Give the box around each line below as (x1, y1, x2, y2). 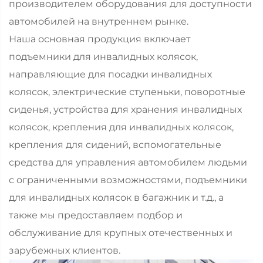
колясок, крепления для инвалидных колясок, (9, 122, 234, 133)
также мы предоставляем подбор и (9, 210, 183, 221)
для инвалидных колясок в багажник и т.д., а (9, 192, 224, 204)
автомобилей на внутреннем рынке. (9, 16, 188, 28)
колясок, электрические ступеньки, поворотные (9, 86, 245, 98)
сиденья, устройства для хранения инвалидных (9, 104, 242, 116)
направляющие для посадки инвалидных (9, 69, 212, 80)
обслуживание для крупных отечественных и (9, 227, 232, 239)
